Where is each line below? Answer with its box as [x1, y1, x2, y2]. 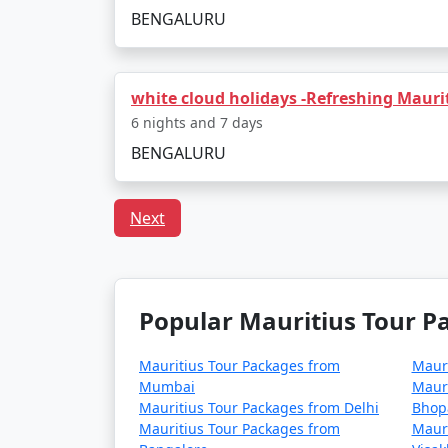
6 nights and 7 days [131, 113, 263, 132]
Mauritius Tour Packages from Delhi [139, 398, 379, 417]
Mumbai [139, 377, 195, 396]
